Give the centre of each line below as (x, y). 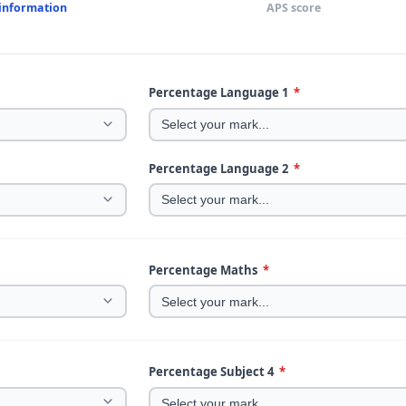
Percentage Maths (205, 270)
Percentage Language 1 (220, 93)
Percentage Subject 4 (213, 371)
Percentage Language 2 (220, 168)
